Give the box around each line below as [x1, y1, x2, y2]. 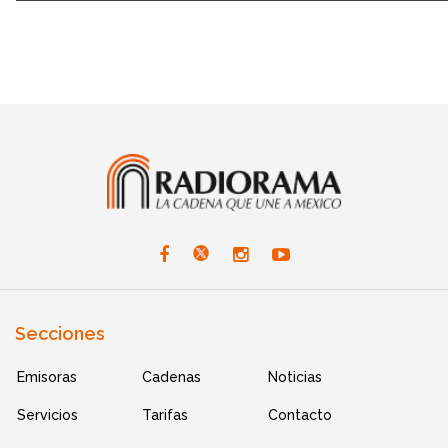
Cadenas [142, 368, 202, 385]
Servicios [17, 406, 78, 423]
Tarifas [142, 406, 189, 423]
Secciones [15, 322, 105, 344]
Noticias [267, 368, 322, 385]
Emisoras [17, 368, 77, 385]
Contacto [267, 406, 332, 423]
